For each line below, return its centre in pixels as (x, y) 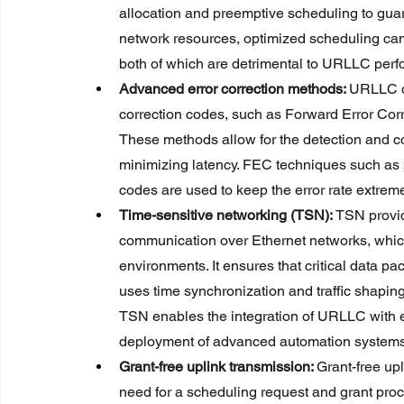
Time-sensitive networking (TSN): (227, 215)
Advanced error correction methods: (234, 88)
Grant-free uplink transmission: (218, 366)
